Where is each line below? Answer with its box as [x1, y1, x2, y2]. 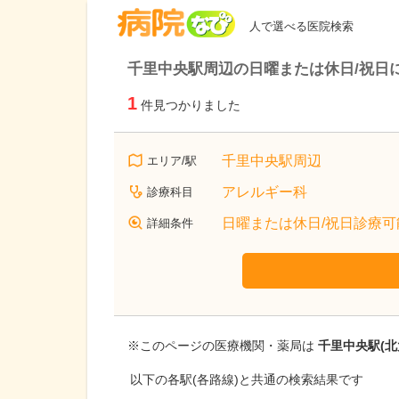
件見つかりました [141, 98, 240, 112]
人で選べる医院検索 [249, 20, 354, 33]
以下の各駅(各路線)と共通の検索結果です [130, 373, 363, 387]
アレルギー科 [222, 184, 307, 199]
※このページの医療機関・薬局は [127, 339, 318, 353]
